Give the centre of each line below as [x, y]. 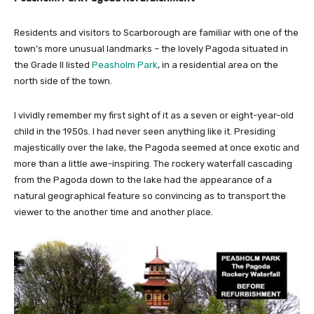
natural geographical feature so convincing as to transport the [150, 196]
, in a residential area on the [218, 65]
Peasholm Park [125, 65]
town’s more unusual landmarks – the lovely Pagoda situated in [151, 49]
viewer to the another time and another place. [114, 212]
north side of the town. [63, 81]
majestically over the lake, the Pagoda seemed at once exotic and [157, 148]
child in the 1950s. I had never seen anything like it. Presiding [145, 132]
